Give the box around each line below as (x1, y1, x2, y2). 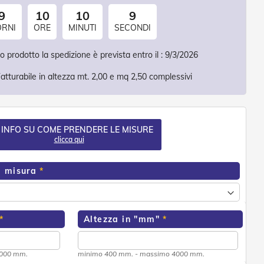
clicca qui (54, 135, 84, 144)
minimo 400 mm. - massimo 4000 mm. (78, 249, 204, 259)
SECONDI (114, 22, 151, 34)
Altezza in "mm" (84, 214, 160, 225)
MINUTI (68, 22, 97, 34)
